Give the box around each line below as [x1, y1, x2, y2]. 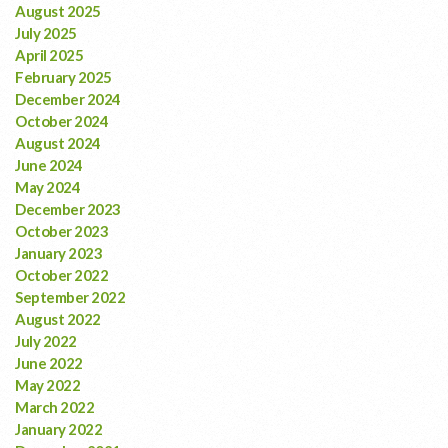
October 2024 [15, 111, 108, 130]
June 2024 [15, 155, 83, 174]
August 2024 [15, 133, 101, 152]
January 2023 [15, 243, 102, 262]
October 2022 [15, 265, 108, 284]
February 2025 [15, 67, 112, 86]
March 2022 [15, 397, 94, 416]
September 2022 [15, 287, 125, 306]
